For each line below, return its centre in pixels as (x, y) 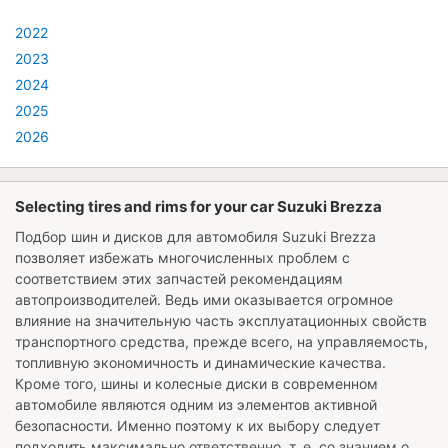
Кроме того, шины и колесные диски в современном (196, 383)
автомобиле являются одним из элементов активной (196, 404)
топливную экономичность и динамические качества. (200, 362)
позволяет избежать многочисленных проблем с (182, 257)
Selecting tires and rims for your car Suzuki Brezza (198, 206)
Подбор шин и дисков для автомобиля (148, 236)
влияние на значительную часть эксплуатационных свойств (221, 320)
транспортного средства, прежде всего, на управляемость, (221, 341)
